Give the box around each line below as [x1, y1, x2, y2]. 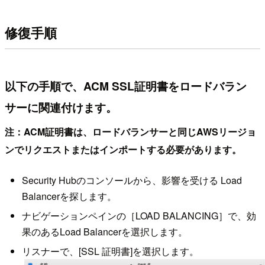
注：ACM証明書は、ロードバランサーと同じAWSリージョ [5, 125, 256, 139]
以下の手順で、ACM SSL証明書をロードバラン [5, 77, 247, 94]
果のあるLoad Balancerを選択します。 [21, 224, 188, 238]
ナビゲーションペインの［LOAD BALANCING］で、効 [21, 208, 256, 222]
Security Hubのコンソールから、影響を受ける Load [21, 173, 242, 187]
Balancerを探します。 [21, 189, 117, 203]
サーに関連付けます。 [5, 98, 117, 115]
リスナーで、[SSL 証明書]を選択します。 [21, 244, 199, 258]
